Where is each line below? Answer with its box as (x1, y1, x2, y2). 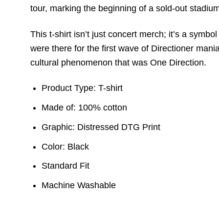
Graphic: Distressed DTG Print (42, 122, 161, 132)
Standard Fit (42, 161, 90, 171)
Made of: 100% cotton (42, 102, 128, 112)
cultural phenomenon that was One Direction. (30, 57, 206, 67)
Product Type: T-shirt (42, 83, 123, 93)
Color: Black (42, 141, 89, 152)
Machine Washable (42, 180, 116, 191)
